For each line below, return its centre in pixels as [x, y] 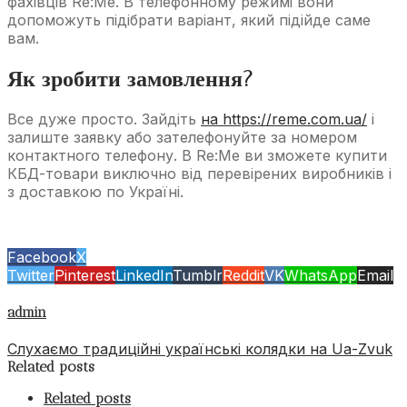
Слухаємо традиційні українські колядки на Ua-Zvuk [200, 349]
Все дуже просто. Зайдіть [104, 119]
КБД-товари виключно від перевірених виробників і [199, 173]
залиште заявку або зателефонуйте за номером [182, 137]
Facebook [42, 257]
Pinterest [85, 275]
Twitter [31, 275]
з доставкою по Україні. [95, 191]
